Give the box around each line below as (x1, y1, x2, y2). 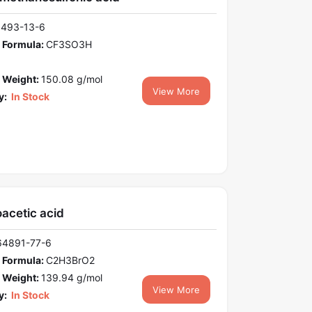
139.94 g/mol (40, 272, 102, 284)
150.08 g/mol (40, 73, 102, 86)
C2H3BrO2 (45, 254, 95, 267)
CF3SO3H (45, 38, 92, 51)
